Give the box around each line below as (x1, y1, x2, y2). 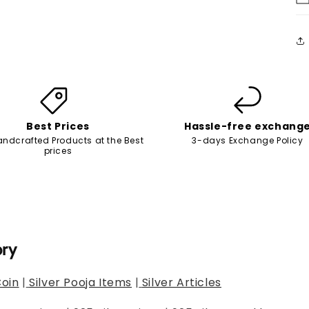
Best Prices (26, 119, 90, 133)
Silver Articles (141, 275, 221, 291)
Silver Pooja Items (29, 275, 132, 291)
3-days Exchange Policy (192, 134, 303, 146)
